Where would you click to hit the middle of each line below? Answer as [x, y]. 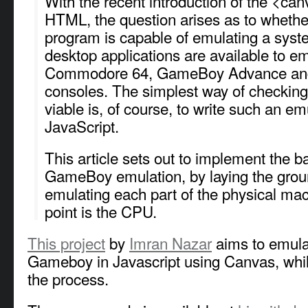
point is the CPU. [101, 211]
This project [66, 242]
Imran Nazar [170, 242]
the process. [68, 278]
